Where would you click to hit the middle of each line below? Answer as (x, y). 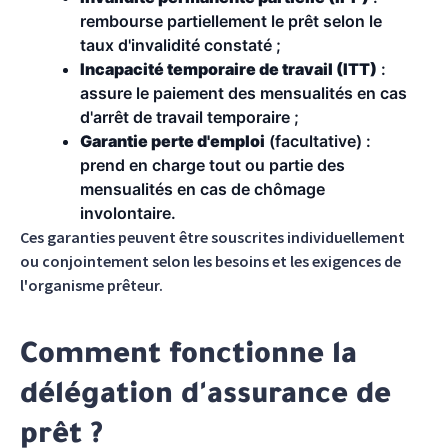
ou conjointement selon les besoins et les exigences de (210, 261)
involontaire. (128, 213)
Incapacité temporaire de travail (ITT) (228, 69)
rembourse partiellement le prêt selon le (231, 21)
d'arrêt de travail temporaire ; (189, 117)
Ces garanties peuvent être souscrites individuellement (212, 237)
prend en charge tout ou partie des (212, 165)
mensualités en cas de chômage (202, 189)
